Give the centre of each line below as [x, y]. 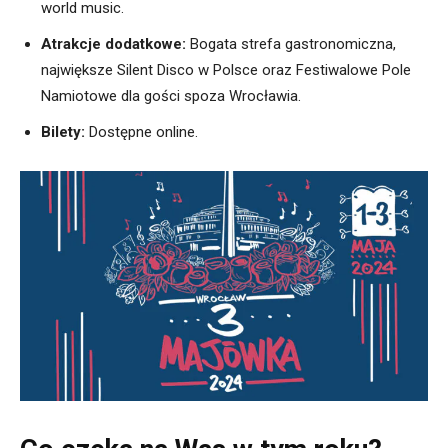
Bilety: [63, 132]
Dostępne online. [141, 132]
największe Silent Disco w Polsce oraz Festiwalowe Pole [226, 70]
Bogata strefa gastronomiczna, [291, 44]
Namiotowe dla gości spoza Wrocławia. [171, 96]
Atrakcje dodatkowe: [113, 44]
